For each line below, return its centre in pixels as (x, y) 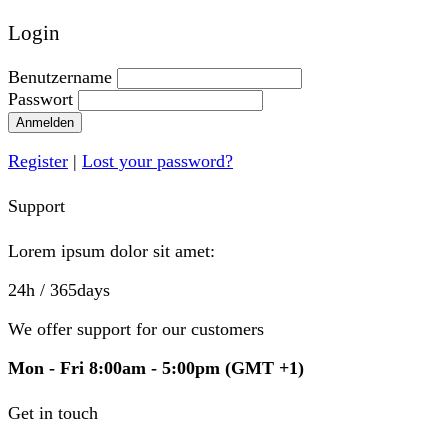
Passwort (40, 99)
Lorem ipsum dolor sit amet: (111, 250)
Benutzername (60, 77)
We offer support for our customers (136, 328)
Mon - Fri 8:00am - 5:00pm (116, 367)
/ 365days (72, 289)
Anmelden (45, 123)
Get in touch (53, 412)
